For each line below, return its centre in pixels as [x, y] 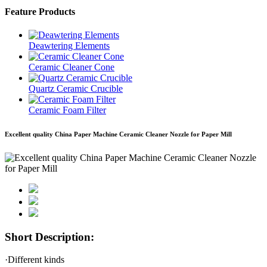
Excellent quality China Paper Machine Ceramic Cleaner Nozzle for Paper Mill [118, 134]
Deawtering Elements [69, 46]
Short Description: [49, 237]
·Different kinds [35, 260]
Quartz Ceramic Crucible [76, 89]
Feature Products [40, 11]
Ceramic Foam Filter [67, 110]
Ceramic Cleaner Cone [72, 67]
